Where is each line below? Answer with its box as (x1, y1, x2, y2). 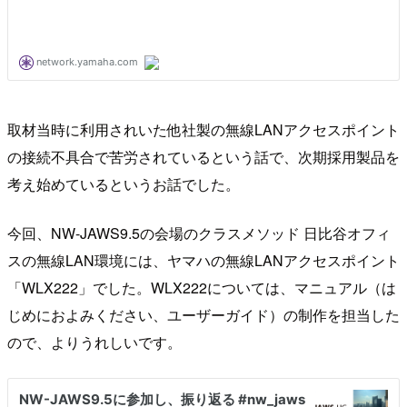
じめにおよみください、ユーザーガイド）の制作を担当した (7, 304, 400, 326)
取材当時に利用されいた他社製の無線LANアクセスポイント (7, 119, 400, 141)
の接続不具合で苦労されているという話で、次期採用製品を (7, 146, 400, 168)
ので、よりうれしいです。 (7, 332, 182, 353)
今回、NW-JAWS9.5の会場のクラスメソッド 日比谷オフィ (7, 223, 391, 244)
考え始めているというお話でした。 (7, 174, 240, 195)
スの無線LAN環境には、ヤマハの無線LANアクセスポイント (7, 250, 400, 272)
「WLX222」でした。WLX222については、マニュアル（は (7, 277, 396, 299)
